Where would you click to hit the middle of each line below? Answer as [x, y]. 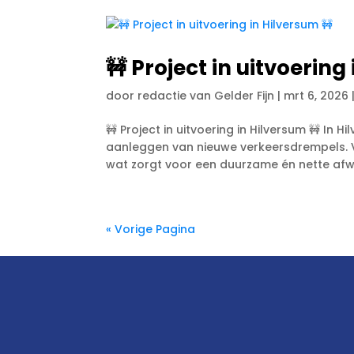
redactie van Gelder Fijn [206, 96]
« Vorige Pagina [151, 230]
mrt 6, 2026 [316, 96]
